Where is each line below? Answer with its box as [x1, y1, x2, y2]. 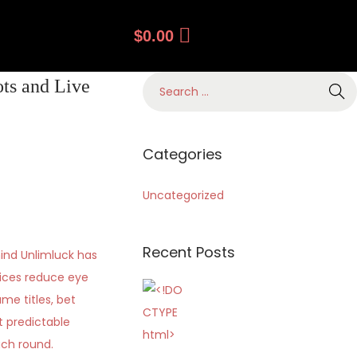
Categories [143, 144, 223, 164]
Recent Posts [143, 242, 236, 262]
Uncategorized [143, 187, 225, 203]
